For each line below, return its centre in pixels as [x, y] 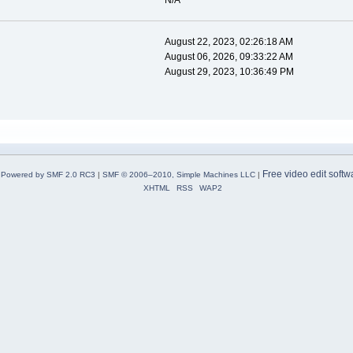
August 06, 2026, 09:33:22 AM [229, 57]
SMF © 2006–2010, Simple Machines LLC [178, 175]
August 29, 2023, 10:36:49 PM [229, 72]
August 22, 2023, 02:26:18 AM [229, 42]
